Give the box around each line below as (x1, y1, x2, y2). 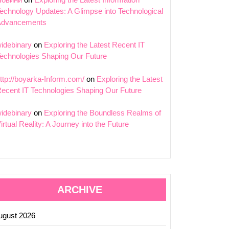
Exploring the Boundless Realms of (44, 108, 161, 117)
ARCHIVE (57, 184, 102, 195)
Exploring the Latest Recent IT (44, 40, 145, 49)
